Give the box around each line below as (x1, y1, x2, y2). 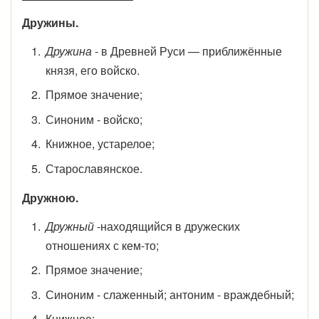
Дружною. (22, 189, 78, 206)
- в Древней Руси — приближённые (91, 42, 282, 59)
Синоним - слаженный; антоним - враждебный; (45, 286, 294, 303)
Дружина (45, 42, 92, 59)
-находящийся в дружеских (93, 217, 240, 234)
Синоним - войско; (45, 110, 142, 127)
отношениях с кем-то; (45, 236, 159, 253)
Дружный (45, 217, 94, 234)
